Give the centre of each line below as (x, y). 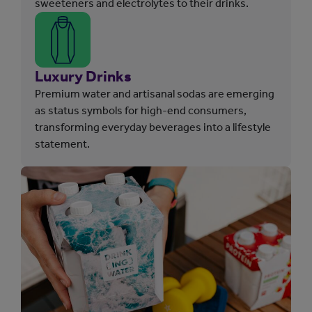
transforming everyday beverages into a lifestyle (153, 127)
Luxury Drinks (83, 76)
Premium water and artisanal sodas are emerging (155, 93)
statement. (62, 143)
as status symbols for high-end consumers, (141, 110)
